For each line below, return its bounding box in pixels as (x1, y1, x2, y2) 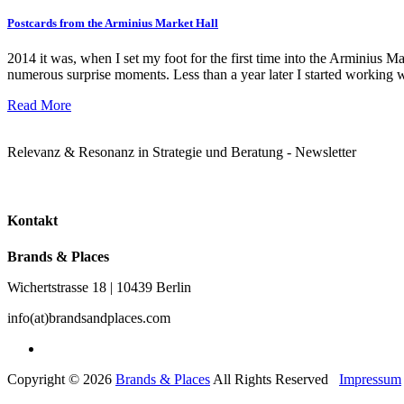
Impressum (339, 371, 401, 387)
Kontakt (7, 213, 58, 229)
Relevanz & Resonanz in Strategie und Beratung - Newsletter (7, 144, 356, 161)
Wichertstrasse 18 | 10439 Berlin (7, 279, 191, 295)
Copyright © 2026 (7, 371, 115, 387)
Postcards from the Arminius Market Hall (7, 16, 218, 31)
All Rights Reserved (210, 371, 335, 387)
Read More (7, 97, 71, 114)
